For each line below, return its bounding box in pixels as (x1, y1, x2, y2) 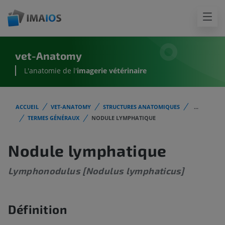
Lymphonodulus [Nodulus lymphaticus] (8, 165, 184, 177)
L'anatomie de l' (24, 66, 77, 76)
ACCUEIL (16, 103, 39, 110)
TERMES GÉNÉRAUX (28, 114, 79, 122)
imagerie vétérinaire (77, 66, 147, 76)
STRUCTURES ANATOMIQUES (103, 103, 180, 110)
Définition (8, 202, 67, 217)
